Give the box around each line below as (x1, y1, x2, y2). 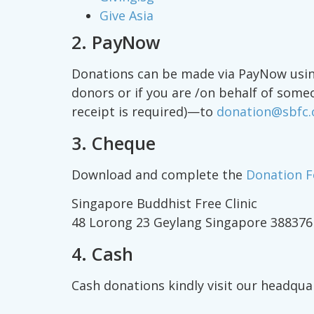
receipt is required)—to (71, 103, 217, 121)
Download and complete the (71, 165, 246, 183)
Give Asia (100, 7, 153, 25)
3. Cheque (71, 130, 156, 155)
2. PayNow (71, 30, 161, 55)
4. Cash (71, 241, 133, 266)
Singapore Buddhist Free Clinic (71, 195, 257, 212)
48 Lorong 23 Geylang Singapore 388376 (71, 214, 313, 231)
